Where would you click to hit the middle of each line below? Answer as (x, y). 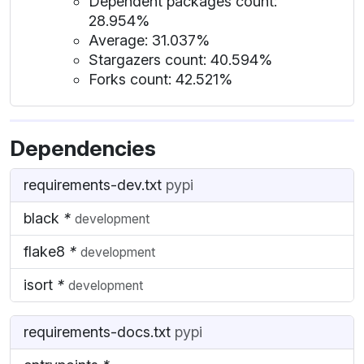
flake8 (46, 251)
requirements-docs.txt (99, 331)
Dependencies (83, 147)
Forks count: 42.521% (160, 79)
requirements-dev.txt (95, 184)
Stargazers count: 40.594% (180, 59)
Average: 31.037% (149, 40)
